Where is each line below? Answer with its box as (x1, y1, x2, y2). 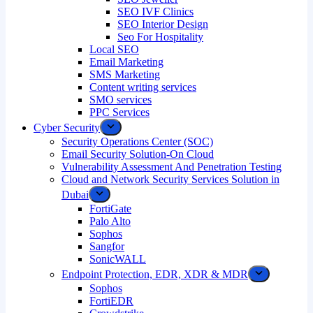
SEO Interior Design (117, 18, 208, 30)
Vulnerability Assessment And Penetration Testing (61, 161, 282, 173)
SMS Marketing (89, 68, 160, 80)
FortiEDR (89, 295, 133, 307)
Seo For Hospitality (117, 31, 203, 43)
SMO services (89, 94, 152, 105)
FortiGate (89, 203, 131, 214)
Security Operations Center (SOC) (61, 136, 213, 147)
